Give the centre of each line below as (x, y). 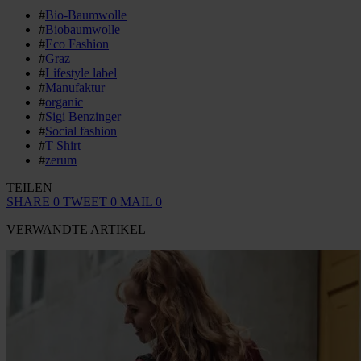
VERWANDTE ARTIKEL (76, 229)
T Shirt (63, 145)
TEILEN (29, 187)
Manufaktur (75, 87)
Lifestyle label (81, 73)
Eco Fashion (77, 44)
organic (64, 102)
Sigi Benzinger (83, 116)
